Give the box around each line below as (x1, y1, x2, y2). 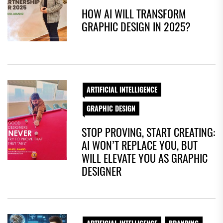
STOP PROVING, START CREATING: (82, 123, 216, 140)
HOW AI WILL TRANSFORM (82, 5, 187, 21)
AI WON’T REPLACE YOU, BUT (82, 136, 198, 153)
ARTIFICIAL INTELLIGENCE (87, 84, 158, 95)
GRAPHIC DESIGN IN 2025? (82, 18, 191, 34)
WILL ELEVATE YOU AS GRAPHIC (82, 149, 208, 166)
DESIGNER (82, 162, 122, 179)
